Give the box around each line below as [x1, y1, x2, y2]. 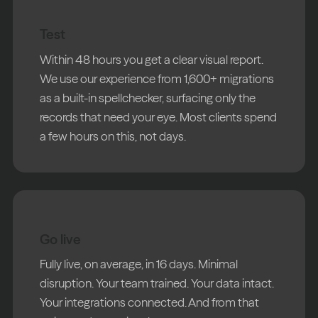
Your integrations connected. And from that [40, 295, 260, 310]
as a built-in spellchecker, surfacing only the [40, 89, 256, 105]
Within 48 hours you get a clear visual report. [40, 51, 264, 67]
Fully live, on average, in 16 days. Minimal [40, 256, 238, 272]
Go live [40, 230, 82, 248]
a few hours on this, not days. [40, 128, 187, 143]
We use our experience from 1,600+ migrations [40, 70, 275, 86]
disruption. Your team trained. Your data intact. [40, 275, 275, 291]
